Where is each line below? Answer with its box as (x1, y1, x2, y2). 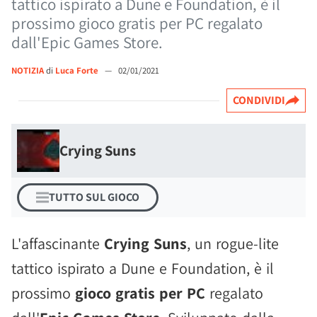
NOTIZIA (11, 64, 44, 76)
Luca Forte (55, 64, 100, 76)
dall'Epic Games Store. (11, 32, 163, 53)
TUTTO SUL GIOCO (49, 190, 139, 204)
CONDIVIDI (233, 93, 285, 108)
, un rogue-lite (187, 234, 279, 253)
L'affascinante (11, 234, 104, 253)
